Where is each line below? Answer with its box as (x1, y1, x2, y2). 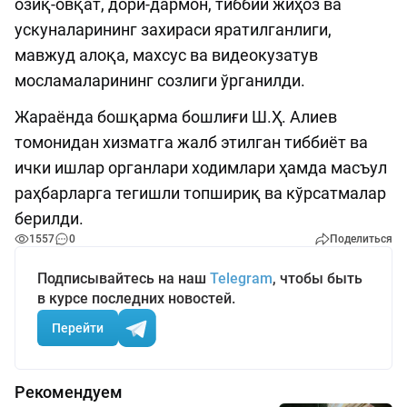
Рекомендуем (15, 382, 123, 402)
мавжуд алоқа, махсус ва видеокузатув (15, 45, 318, 65)
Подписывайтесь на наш (37, 270, 210, 288)
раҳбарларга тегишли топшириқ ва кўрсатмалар (15, 184, 386, 203)
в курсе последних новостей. (37, 290, 235, 308)
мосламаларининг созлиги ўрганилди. (15, 71, 305, 91)
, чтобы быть (273, 270, 362, 288)
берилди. (15, 209, 84, 229)
